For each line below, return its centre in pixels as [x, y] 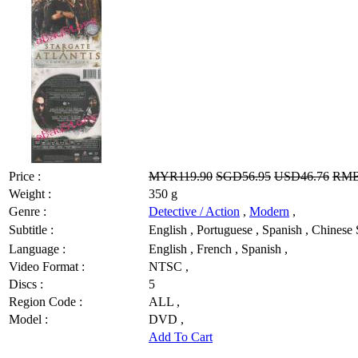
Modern [269, 211]
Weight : [30, 193]
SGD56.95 [243, 176]
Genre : [28, 211]
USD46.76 [302, 176]
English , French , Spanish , [218, 249]
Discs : [26, 284]
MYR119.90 [181, 176]
